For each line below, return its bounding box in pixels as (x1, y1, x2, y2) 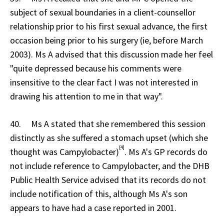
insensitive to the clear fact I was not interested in (10, 76, 198, 88)
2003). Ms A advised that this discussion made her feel (10, 48, 213, 60)
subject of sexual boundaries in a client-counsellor (10, 6, 195, 18)
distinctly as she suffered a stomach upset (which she (10, 131, 208, 143)
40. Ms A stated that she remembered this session (10, 117, 205, 129)
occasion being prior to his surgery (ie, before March (10, 34, 203, 46)
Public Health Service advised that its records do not (10, 173, 206, 185)
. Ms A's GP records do (124, 145, 207, 157)
